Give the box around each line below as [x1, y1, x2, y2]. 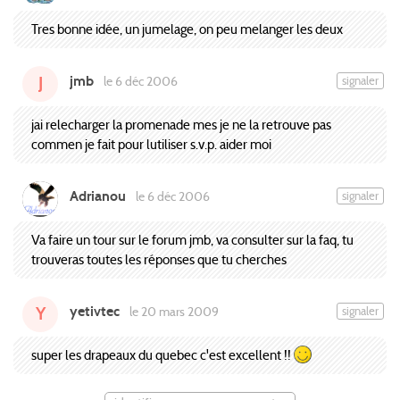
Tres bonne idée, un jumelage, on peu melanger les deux [31, 21, 343, 38]
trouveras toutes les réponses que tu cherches [31, 251, 287, 269]
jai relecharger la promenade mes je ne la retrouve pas [31, 116, 331, 134]
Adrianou [70, 187, 126, 204]
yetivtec [70, 302, 120, 320]
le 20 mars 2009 [126, 303, 219, 320]
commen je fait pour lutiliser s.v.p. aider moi [31, 136, 271, 154]
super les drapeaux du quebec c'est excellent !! [31, 346, 294, 364]
